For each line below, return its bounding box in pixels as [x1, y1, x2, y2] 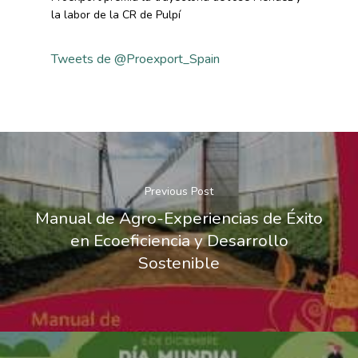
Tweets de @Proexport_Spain [51, 50, 220, 68]
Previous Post [145, 183, 213, 199]
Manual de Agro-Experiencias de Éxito [35, 206, 323, 229]
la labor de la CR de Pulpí [51, 7, 181, 22]
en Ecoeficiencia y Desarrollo [70, 229, 288, 252]
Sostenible [138, 251, 220, 274]
